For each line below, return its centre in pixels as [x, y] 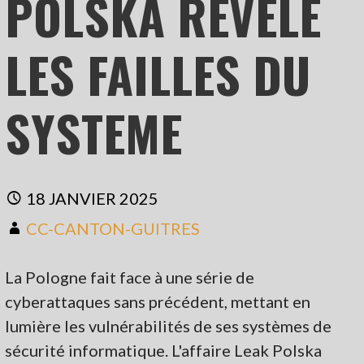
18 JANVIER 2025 [93, 198]
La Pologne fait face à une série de [130, 277]
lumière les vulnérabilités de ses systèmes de [169, 325]
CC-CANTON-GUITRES [113, 228]
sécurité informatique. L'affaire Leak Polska [164, 350]
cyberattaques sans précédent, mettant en [158, 301]
